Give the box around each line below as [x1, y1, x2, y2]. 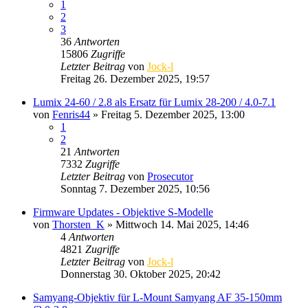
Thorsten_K [52, 218, 104, 230]
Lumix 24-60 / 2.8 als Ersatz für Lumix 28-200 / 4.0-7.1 [33, 96, 276, 108]
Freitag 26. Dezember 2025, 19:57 [60, 72, 210, 85]
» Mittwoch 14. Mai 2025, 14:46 [104, 218, 249, 230]
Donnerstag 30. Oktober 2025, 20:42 [60, 267, 221, 280]
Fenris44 [52, 108, 90, 120]
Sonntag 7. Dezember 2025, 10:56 [60, 182, 210, 195]
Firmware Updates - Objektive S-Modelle [33, 206, 213, 218]
